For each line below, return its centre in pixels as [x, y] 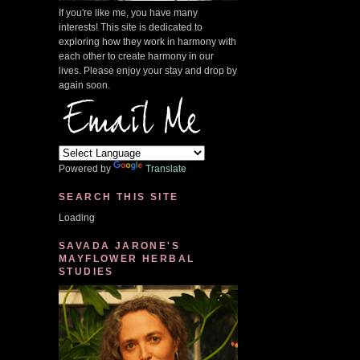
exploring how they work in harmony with [147, 42]
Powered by [86, 169]
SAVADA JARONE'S [119, 246]
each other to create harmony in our [136, 56]
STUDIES [86, 272]
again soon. [84, 85]
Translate [166, 169]
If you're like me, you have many [128, 13]
